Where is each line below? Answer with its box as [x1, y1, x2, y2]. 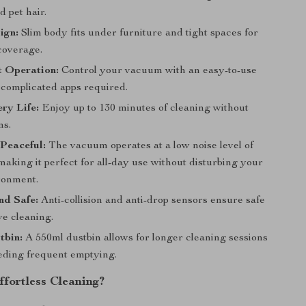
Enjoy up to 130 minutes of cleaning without [39, 103, 249, 114]
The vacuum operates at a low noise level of [46, 141, 254, 152]
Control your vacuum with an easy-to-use [59, 66, 258, 76]
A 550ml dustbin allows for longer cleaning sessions [23, 233, 268, 244]
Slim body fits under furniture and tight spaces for [18, 28, 259, 39]
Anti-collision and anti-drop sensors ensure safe [38, 195, 266, 206]
